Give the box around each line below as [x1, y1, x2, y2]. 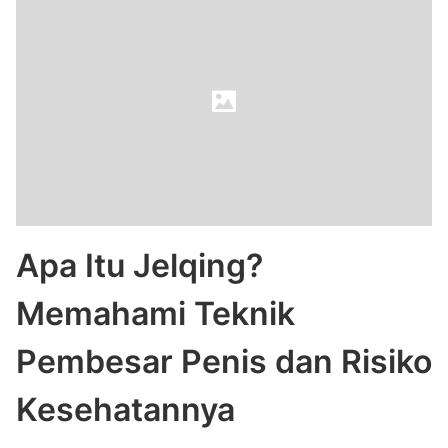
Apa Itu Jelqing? [16, 246, 263, 285]
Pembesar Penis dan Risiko [16, 342, 432, 381]
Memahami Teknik [16, 294, 295, 333]
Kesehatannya [16, 390, 235, 429]
